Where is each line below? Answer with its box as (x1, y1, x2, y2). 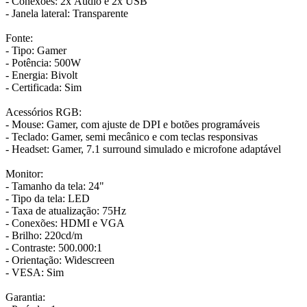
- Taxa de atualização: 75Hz (5, 205, 126, 217)
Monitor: (5, 168, 43, 180)
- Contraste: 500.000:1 (5, 242, 102, 254)
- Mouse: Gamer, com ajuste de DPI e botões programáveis (5, 119, 260, 131)
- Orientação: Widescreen (5, 254, 114, 267)
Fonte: (5, 32, 33, 45)
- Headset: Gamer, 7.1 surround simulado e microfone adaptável (5, 143, 281, 156)
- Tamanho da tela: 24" (5, 180, 104, 193)
